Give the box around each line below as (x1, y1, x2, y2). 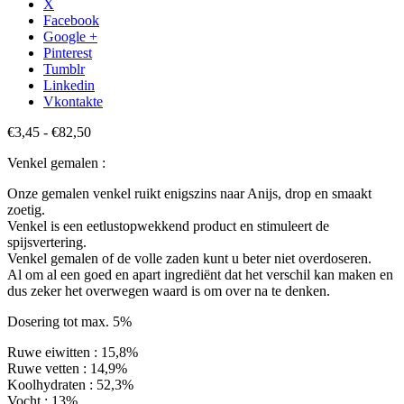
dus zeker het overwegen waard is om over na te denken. (7, 282, 330, 298)
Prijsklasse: (90, 123, 153, 139)
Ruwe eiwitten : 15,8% (7, 344, 138, 360)
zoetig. (7, 201, 45, 217)
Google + (43, 28, 97, 44)
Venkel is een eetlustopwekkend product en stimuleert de (7, 217, 329, 234)
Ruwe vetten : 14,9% (7, 360, 127, 376)
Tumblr (43, 60, 85, 77)
